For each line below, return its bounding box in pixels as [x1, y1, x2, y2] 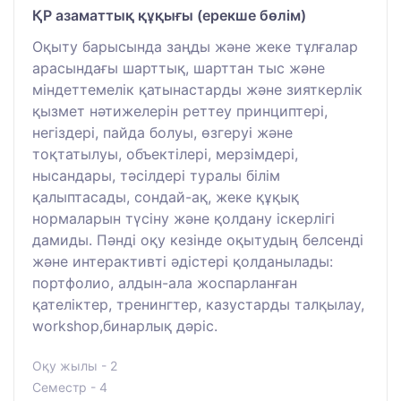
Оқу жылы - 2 [32, 357, 117, 373]
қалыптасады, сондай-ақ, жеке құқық [32, 187, 299, 206]
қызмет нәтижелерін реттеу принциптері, [32, 101, 328, 120]
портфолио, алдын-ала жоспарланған [32, 273, 297, 292]
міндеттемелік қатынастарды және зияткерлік [32, 80, 363, 98]
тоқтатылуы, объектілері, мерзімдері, [32, 144, 298, 163]
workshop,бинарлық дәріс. [32, 316, 218, 335]
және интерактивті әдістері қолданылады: [32, 252, 333, 270]
